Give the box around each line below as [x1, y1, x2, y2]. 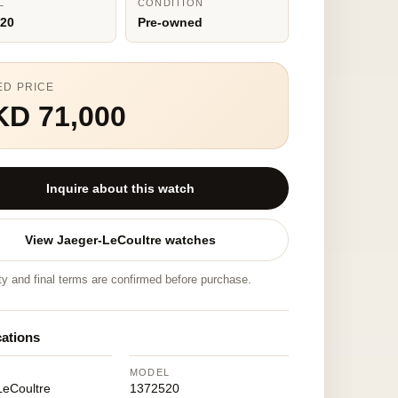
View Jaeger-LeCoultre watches [25, 233, 217, 247]
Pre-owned [137, 15, 203, 29]
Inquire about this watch [46, 181, 195, 195]
